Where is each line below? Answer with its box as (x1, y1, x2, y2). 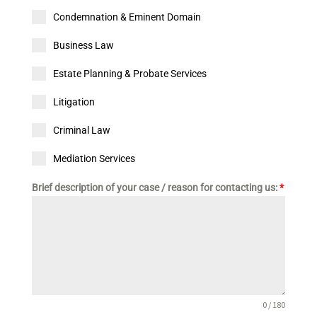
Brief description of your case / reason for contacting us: (31, 182, 279, 194)
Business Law (52, 40, 114, 52)
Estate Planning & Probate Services (52, 68, 207, 80)
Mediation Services (52, 153, 135, 165)
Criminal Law (52, 125, 110, 137)
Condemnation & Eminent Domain (52, 11, 201, 23)
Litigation (52, 96, 95, 108)
